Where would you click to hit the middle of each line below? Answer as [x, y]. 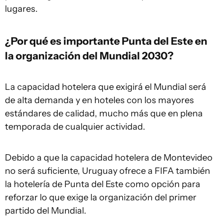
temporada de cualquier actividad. [75, 127]
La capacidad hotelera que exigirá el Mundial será [106, 87]
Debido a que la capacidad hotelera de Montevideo [109, 158]
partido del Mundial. [46, 211]
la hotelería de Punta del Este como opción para [103, 184]
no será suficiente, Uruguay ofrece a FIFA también [108, 171]
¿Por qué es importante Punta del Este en [106, 41]
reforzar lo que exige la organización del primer [101, 197]
